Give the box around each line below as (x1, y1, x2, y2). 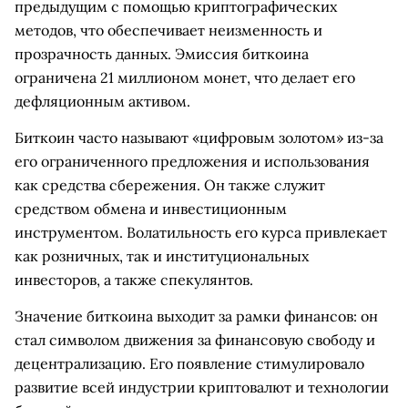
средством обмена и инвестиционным (15, 199, 287, 218)
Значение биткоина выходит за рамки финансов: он (15, 307, 378, 325)
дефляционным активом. (15, 92, 190, 110)
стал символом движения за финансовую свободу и (15, 331, 375, 349)
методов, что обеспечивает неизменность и (15, 21, 322, 39)
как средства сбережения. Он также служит (15, 176, 325, 194)
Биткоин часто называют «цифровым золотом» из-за (15, 128, 383, 147)
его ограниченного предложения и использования (15, 152, 370, 170)
